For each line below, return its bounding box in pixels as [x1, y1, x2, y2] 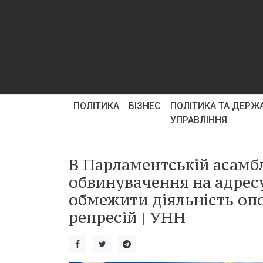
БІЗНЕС [129, 100, 161, 112]
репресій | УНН [69, 207, 186, 227]
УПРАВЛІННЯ [170, 114, 227, 126]
